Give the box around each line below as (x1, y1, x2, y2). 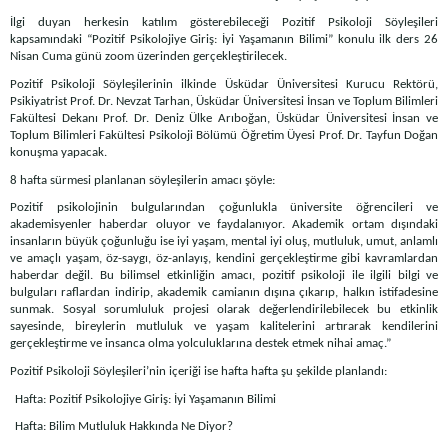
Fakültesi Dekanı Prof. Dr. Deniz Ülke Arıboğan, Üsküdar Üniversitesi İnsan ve (10, 111, 438, 125)
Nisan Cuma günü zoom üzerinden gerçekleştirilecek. (10, 50, 287, 64)
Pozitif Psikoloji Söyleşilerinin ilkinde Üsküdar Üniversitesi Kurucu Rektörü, (10, 77, 438, 91)
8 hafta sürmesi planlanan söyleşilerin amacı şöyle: (10, 173, 275, 187)
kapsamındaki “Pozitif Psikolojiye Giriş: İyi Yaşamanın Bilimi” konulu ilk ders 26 (10, 33, 438, 47)
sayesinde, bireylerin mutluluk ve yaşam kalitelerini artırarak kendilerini (10, 320, 438, 334)
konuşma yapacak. (10, 145, 107, 159)
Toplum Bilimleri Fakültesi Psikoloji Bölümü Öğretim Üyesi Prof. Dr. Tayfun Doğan (10, 128, 438, 142)
